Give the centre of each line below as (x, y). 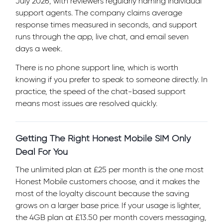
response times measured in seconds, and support (106, 24)
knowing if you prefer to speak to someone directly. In (111, 79)
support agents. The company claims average (99, 12)
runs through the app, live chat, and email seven (102, 36)
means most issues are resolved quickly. (86, 103)
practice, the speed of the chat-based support (101, 91)
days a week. (39, 48)
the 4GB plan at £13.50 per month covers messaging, (111, 217)
